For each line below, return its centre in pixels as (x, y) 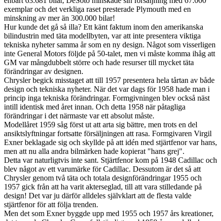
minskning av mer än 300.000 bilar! (59, 18)
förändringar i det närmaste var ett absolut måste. (79, 116)
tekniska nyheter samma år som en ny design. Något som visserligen (110, 45)
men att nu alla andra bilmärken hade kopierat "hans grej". (94, 151)
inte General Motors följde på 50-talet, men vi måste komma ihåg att (110, 54)
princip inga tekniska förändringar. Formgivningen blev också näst (107, 98)
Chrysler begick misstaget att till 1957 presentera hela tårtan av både (109, 80)
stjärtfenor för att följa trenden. (51, 205)
